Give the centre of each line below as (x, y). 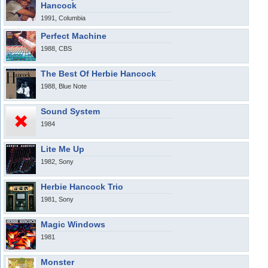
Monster (57, 262)
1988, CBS (56, 48)
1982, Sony (57, 162)
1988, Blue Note (64, 86)
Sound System (70, 111)
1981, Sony (57, 199)
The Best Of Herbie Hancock (98, 74)
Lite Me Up (63, 149)
